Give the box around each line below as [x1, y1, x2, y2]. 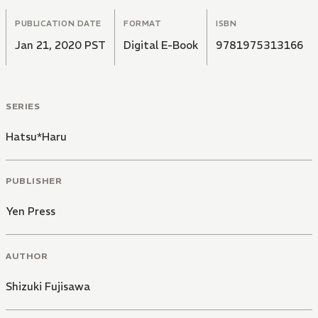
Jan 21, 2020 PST [15, 38, 106, 52]
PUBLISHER [6, 175, 62, 187]
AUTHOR [6, 251, 48, 261]
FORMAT [124, 18, 162, 28]
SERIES [6, 100, 40, 111]
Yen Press [6, 204, 55, 219]
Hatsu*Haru [6, 129, 67, 143]
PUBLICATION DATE [15, 18, 102, 28]
